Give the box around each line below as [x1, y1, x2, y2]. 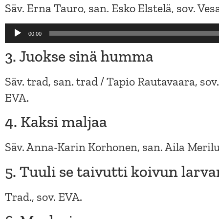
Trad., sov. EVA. [5, 189, 82, 204]
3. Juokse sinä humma [5, 46, 153, 66]
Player [4, 40, 36, 54]
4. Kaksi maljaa [5, 112, 107, 131]
